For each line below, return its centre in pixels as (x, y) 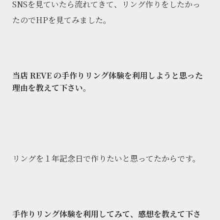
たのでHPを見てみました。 (62, 20)
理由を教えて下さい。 (52, 88)
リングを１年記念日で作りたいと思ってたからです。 (106, 159)
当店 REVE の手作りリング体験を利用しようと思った (108, 76)
